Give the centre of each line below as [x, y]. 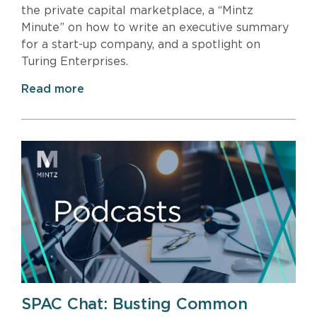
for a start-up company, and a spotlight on [141, 44]
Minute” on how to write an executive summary [155, 27]
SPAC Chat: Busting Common [134, 305]
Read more [53, 89]
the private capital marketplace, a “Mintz [137, 10]
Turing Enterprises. [75, 61]
